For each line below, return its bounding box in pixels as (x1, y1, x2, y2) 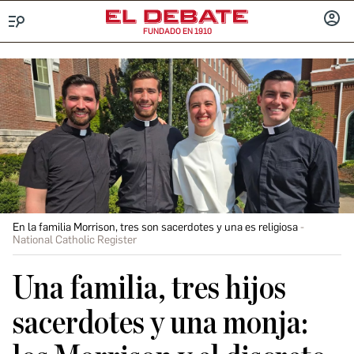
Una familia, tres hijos (13, 272, 286, 305)
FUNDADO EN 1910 (142, 26, 212, 36)
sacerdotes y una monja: (13, 307, 308, 340)
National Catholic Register (13, 233, 137, 247)
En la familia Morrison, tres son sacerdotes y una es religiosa (13, 220, 298, 234)
